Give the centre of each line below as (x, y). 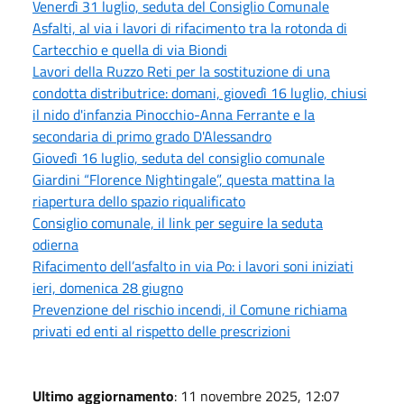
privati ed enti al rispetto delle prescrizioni (161, 331)
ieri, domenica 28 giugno (108, 287)
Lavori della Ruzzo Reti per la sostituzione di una (181, 71)
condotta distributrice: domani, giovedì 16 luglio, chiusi (200, 92)
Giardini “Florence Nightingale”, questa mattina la (184, 179)
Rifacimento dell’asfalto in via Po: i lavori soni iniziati (193, 266)
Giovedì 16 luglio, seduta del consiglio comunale (179, 157)
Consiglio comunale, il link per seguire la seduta (178, 222)
